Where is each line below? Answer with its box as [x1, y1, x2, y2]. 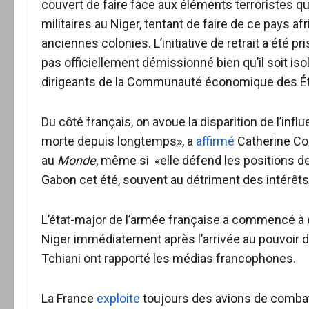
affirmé [196, 134, 235, 148]
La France [41, 291, 97, 306]
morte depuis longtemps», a [41, 134, 196, 148]
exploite [97, 291, 140, 306]
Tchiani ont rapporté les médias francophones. [41, 251, 296, 266]
